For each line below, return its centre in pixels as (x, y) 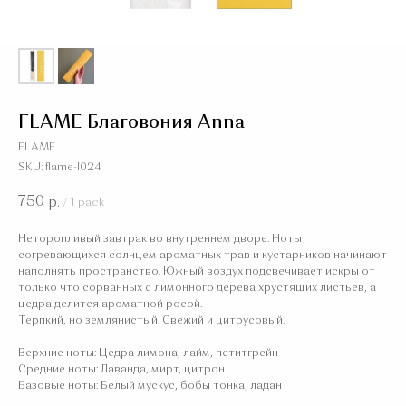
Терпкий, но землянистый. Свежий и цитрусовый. (151, 321)
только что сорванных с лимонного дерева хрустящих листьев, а (197, 288)
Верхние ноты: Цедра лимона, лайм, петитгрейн (148, 353)
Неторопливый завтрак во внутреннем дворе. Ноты (160, 239)
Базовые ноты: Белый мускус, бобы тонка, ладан (150, 386)
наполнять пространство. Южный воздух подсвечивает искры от (197, 272)
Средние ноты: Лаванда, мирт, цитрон (121, 370)
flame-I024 (73, 168)
